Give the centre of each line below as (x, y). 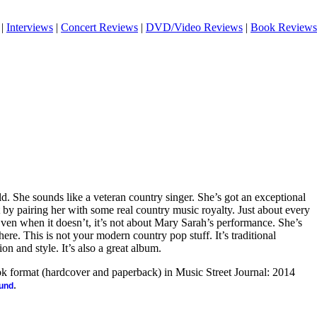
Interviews (30, 27)
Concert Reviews (99, 27)
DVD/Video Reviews (194, 27)
